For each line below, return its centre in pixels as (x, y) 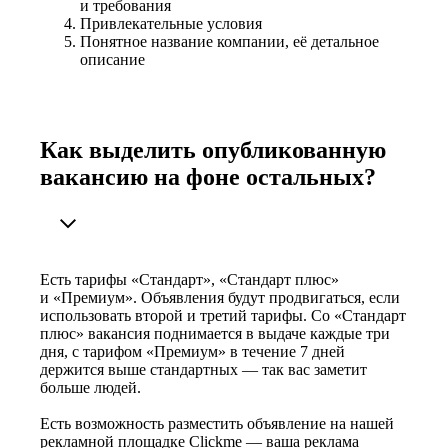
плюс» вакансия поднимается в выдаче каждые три (215, 334)
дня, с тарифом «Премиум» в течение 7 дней (192, 352)
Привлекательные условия (171, 24)
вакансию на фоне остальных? (208, 177)
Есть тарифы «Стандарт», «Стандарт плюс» (189, 280)
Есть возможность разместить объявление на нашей (217, 424)
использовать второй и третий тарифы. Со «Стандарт (223, 316)
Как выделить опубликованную (213, 150)
